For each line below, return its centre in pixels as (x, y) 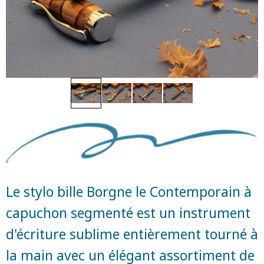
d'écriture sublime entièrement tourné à (132, 234)
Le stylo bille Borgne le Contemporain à (129, 191)
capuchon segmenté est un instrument (128, 212)
